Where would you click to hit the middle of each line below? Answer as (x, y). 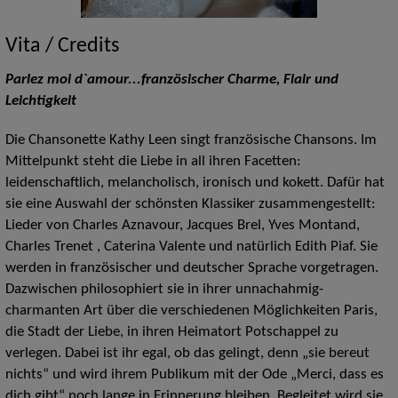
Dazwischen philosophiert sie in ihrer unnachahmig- (164, 289)
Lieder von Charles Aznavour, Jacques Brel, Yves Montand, (182, 225)
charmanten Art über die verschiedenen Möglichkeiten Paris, (191, 310)
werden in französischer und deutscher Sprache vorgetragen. (191, 268)
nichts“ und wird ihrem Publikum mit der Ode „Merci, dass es (194, 374)
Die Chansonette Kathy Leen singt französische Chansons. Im (191, 140)
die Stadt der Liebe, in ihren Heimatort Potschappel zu (171, 332)
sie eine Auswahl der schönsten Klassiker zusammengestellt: (190, 204)
